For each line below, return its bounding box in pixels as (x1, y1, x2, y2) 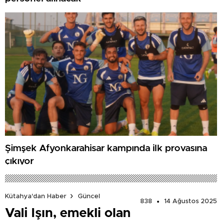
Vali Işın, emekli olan (5, 207, 131, 220)
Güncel (78, 193, 100, 200)
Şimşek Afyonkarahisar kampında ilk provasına (5, 143, 207, 153)
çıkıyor (5, 156, 34, 166)
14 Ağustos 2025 (164, 198, 217, 205)
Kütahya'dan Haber (5, 193, 66, 200)
